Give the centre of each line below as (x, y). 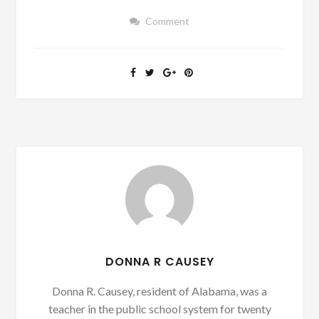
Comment (167, 21)
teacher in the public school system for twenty (159, 309)
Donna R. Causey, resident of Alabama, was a (159, 291)
